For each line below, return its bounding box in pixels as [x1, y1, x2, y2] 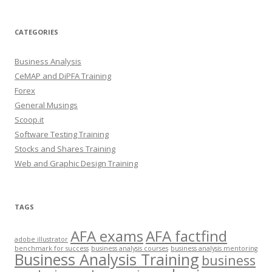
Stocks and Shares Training [15, 143, 115, 155]
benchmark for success [15, 244, 89, 253]
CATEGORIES [15, 27, 58, 37]
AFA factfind [146, 226, 227, 246]
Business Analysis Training [15, 249, 199, 270]
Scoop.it [15, 114, 44, 126]
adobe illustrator [15, 235, 68, 244]
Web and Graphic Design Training [15, 158, 138, 169]
